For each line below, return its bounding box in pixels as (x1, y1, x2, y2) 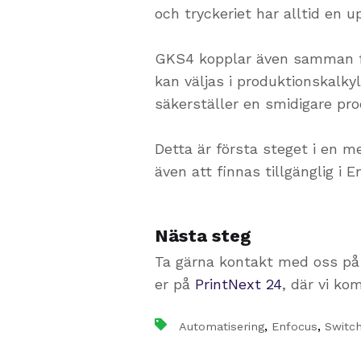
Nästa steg (155, 226, 251, 247)
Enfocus (272, 319, 317, 333)
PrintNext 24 (195, 275, 282, 293)
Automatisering (179, 319, 264, 333)
